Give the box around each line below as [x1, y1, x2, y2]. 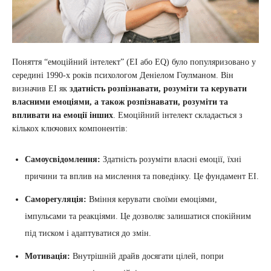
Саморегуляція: [25, 195, 87, 204]
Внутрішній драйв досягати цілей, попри [70, 252, 224, 261]
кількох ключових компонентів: [12, 124, 128, 134]
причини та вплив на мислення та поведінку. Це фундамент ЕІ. [25, 172, 259, 181]
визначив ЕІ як [12, 84, 70, 94]
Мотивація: [25, 252, 70, 261]
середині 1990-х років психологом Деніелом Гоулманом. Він [12, 71, 233, 80]
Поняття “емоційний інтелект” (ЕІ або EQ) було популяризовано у [12, 57, 256, 67]
